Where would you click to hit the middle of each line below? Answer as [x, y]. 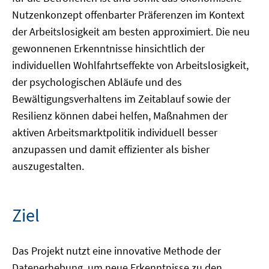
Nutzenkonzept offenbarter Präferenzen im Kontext [128, 15]
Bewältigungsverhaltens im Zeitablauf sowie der [121, 99]
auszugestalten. [48, 166]
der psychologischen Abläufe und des [97, 82]
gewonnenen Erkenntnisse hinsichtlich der [108, 48]
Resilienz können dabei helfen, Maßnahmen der [120, 116]
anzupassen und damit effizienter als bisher [111, 149]
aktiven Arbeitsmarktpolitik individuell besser [115, 132]
